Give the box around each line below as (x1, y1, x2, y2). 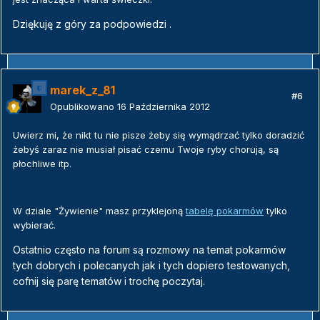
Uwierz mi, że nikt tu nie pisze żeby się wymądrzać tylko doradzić (13, 129, 304, 141)
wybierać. (13, 219, 56, 231)
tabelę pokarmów (186, 205, 264, 217)
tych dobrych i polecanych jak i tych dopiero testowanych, (13, 259, 290, 272)
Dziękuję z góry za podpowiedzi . (13, 18, 171, 31)
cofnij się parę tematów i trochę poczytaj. (13, 275, 205, 288)
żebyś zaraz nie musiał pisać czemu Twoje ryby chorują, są (13, 144, 279, 156)
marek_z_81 (50, 83, 115, 98)
